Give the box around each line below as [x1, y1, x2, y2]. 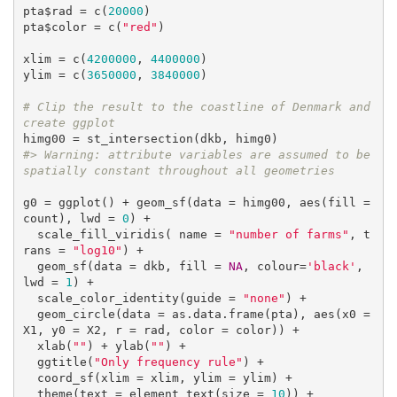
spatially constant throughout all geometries [22, 164, 335, 178]
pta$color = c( [22, 20, 122, 35]
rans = [22, 244, 73, 258]
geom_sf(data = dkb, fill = [36, 260, 229, 274]
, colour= [242, 260, 307, 274]
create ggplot [22, 116, 115, 130]
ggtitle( [36, 355, 94, 370]
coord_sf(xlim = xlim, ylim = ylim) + [22, 371, 37, 385]
